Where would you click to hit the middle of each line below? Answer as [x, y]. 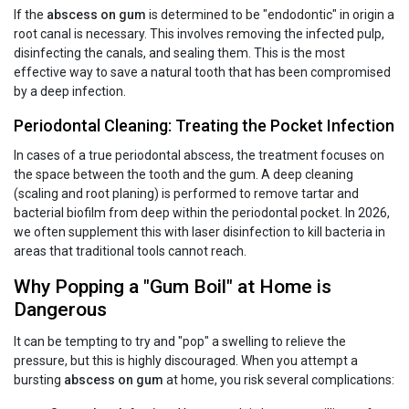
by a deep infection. [70, 92]
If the [30, 15]
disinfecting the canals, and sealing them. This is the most [179, 53]
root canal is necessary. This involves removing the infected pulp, [199, 34]
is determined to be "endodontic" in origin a [270, 15]
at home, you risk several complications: [279, 380]
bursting [37, 380]
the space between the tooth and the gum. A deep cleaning [184, 175]
